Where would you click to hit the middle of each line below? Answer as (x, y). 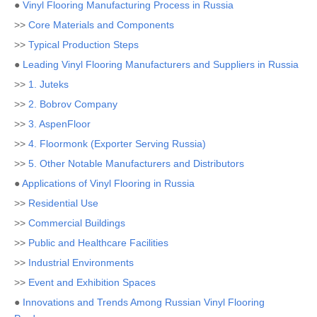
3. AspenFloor (59, 124)
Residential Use (63, 203)
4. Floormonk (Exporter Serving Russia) (117, 144)
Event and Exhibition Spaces (92, 282)
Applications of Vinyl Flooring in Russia (108, 183)
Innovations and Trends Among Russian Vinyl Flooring (144, 302)
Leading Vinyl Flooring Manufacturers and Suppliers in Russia (161, 64)
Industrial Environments (81, 263)
